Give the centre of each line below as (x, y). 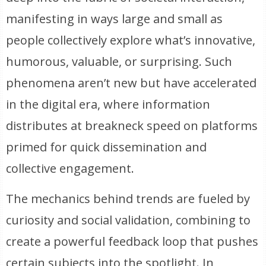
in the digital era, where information (108, 104)
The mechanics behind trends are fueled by (128, 199)
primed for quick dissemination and (107, 147)
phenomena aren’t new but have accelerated (132, 83)
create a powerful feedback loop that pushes (132, 241)
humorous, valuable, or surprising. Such (119, 61)
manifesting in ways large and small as (115, 19)
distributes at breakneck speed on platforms (132, 126)
